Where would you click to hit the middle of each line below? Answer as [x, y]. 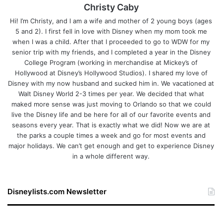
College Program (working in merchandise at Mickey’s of [111, 62]
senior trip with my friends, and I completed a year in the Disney [111, 52]
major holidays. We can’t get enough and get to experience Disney [111, 145]
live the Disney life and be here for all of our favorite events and [111, 114]
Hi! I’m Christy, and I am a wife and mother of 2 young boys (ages [111, 21]
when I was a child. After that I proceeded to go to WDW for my [111, 41]
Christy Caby [111, 7]
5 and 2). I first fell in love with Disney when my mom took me [111, 31]
